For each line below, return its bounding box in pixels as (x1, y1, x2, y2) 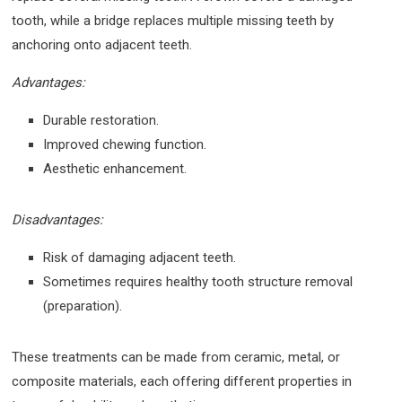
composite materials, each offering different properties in (12, 372, 353, 389)
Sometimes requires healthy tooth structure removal (43, 273, 354, 290)
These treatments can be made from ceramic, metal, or (12, 348, 341, 365)
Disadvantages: (12, 211, 104, 228)
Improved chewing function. (43, 135, 207, 153)
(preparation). (43, 297, 123, 314)
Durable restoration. (43, 111, 160, 128)
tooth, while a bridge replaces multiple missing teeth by (12, 12, 335, 29)
